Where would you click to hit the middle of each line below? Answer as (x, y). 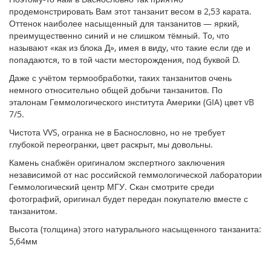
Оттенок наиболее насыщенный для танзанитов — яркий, (124, 23)
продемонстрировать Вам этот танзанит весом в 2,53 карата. (130, 11)
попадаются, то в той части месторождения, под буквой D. (125, 60)
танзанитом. (33, 211)
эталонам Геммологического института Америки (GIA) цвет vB (132, 102)
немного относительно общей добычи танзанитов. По (116, 90)
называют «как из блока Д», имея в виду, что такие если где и (130, 47)
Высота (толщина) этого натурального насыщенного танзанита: (135, 229)
